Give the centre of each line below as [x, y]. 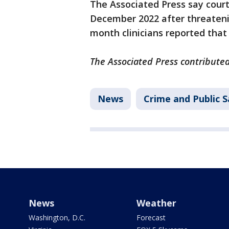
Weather [156, 203]
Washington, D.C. [57, 217]
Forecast [151, 217]
